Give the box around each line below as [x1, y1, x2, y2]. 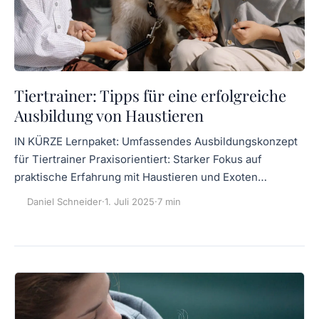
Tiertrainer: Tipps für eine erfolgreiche [14, 85, 286, 107]
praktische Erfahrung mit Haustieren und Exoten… [14, 170, 267, 184]
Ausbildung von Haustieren [14, 105, 204, 127]
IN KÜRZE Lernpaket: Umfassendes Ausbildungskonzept [14, 135, 298, 149]
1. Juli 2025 [105, 196, 155, 208]
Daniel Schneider [27, 196, 102, 208]
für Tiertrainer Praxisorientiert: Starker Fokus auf [14, 152, 262, 167]
